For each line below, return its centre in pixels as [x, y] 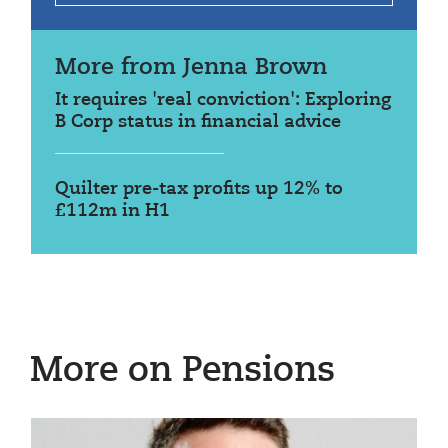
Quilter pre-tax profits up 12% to [199, 188]
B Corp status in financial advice [198, 121]
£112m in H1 [112, 210]
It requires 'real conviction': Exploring [223, 99]
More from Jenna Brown [191, 67]
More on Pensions [182, 371]
